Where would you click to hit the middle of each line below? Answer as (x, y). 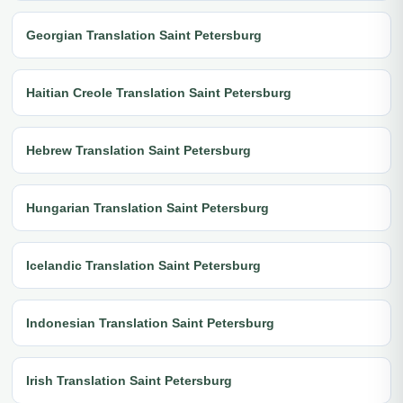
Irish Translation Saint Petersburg (129, 380)
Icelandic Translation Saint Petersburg (143, 265)
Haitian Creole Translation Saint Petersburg (159, 92)
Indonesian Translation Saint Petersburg (150, 322)
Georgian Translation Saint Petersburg (144, 35)
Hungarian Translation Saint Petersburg (148, 207)
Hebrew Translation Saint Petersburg (139, 150)
